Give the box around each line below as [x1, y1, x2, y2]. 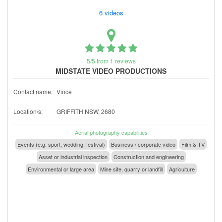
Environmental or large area [27, 165, 94, 173]
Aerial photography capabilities [74, 128, 148, 136]
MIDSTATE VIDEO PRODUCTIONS [55, 65, 166, 76]
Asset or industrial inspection [38, 152, 108, 161]
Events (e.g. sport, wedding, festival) [17, 140, 105, 148]
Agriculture [168, 165, 195, 173]
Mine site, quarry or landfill [100, 165, 163, 173]
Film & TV [181, 140, 205, 148]
